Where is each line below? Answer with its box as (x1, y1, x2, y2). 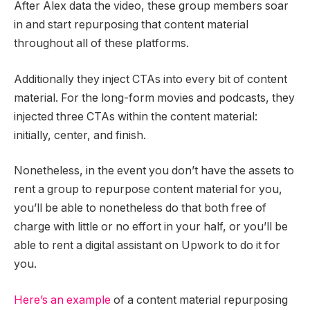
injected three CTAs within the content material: (14, 109, 257, 123)
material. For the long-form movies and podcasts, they (14, 91, 295, 104)
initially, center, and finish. (14, 128, 146, 142)
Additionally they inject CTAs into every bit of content (14, 72, 287, 86)
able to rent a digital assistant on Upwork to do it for (14, 239, 280, 253)
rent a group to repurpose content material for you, (14, 183, 282, 197)
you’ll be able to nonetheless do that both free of (14, 201, 266, 215)
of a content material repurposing (111, 293, 288, 307)
